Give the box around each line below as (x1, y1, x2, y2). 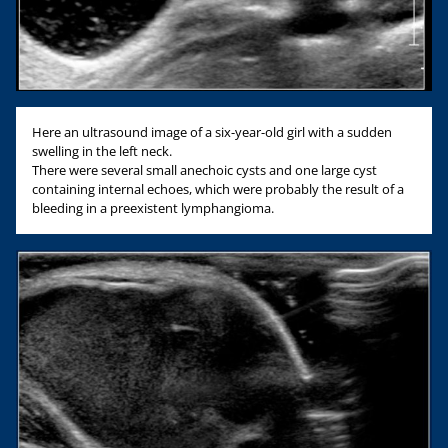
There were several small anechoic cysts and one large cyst (32, 160, 377, 179)
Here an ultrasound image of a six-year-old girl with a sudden (32, 122, 392, 141)
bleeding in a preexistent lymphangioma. (32, 198, 274, 217)
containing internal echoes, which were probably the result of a (32, 179, 404, 198)
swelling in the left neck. (32, 141, 172, 160)
